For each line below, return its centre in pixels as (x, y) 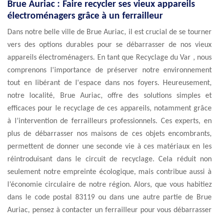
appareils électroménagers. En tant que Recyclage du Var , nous (109, 58)
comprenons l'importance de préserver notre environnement (109, 70)
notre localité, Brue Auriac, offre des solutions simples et (109, 96)
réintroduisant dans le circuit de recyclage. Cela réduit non (109, 159)
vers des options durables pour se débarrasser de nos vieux (109, 45)
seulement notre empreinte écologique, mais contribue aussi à (109, 172)
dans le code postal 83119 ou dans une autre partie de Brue (109, 197)
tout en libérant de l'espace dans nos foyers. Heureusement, (109, 83)
